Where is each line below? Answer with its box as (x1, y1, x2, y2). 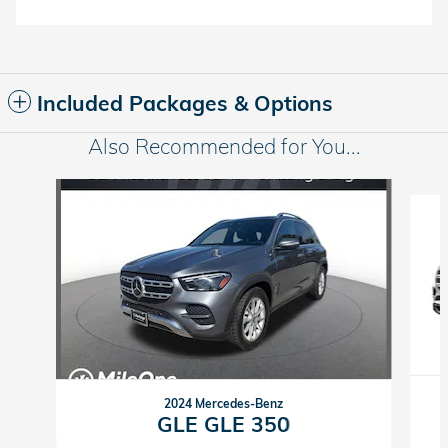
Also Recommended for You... (87, 132, 361, 159)
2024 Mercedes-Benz (164, 395, 284, 411)
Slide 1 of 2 (7, 178, 79, 197)
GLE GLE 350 (157, 410, 291, 437)
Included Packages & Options (37, 89, 333, 116)
